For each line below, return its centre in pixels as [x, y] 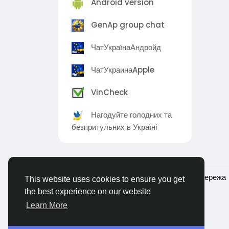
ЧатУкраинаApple [122, 70]
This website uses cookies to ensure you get [105, 179]
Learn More [47, 205]
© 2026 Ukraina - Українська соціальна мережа [142, 177]
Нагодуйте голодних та [130, 115]
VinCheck [108, 93]
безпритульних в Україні [114, 127]
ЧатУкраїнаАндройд [125, 48]
